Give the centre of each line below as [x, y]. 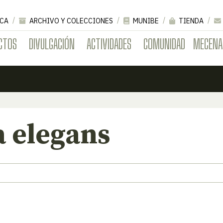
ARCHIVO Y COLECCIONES [70, 21]
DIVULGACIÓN [52, 44]
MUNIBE [145, 21]
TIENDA [190, 21]
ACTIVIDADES [109, 44]
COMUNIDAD [164, 44]
